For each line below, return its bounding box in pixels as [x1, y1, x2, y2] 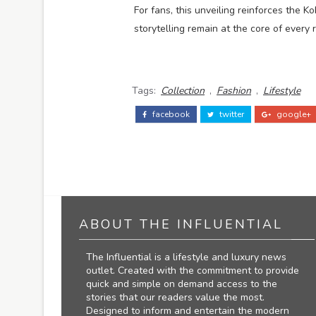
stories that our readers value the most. [86, 291, 265, 305]
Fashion [217, 84, 251, 98]
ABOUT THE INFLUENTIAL [79, 216, 283, 233]
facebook [150, 109, 190, 121]
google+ [274, 109, 311, 121]
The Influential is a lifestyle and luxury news [86, 250, 286, 265]
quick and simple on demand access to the [86, 277, 277, 291]
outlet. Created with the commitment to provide [86, 264, 299, 278]
